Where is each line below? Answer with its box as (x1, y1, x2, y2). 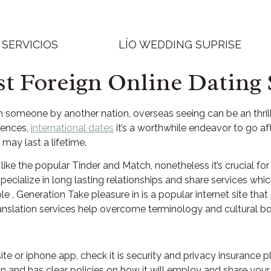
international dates (31, 122, 114, 134)
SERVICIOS (2, 38, 58, 51)
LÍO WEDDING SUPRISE (119, 38, 241, 51)
